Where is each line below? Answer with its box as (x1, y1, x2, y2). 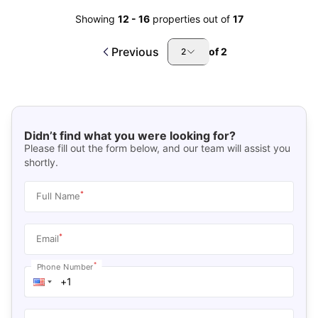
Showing (75, 13, 115, 25)
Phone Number (36, 261, 94, 271)
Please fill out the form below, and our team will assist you (23, 141, 290, 154)
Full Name (35, 190, 80, 202)
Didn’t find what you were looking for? (23, 128, 236, 143)
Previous (111, 45, 159, 59)
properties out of (152, 13, 233, 25)
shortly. (23, 155, 58, 168)
